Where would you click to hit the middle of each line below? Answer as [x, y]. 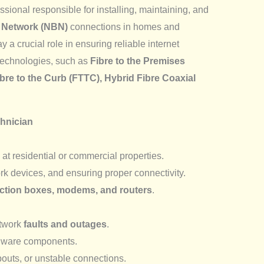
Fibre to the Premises [137, 61]
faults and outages [65, 224]
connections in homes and [123, 27]
